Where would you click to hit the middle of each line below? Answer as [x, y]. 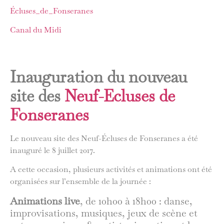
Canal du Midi [36, 30]
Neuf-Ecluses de [120, 95]
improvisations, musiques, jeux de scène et [104, 213]
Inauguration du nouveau [98, 76]
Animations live [45, 201]
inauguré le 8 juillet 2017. [52, 150]
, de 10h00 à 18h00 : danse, [136, 201]
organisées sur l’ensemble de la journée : [80, 181]
